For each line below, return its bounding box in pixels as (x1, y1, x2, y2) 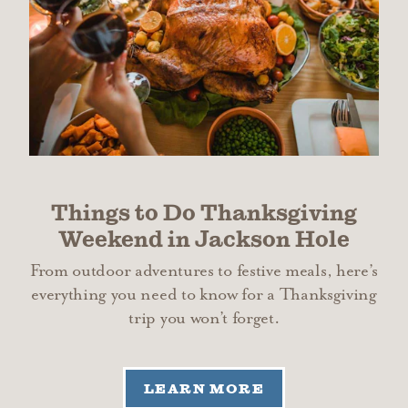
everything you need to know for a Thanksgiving (31, 285, 377, 305)
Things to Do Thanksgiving (51, 200, 357, 226)
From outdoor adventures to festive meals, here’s (29, 261, 379, 281)
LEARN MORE (143, 381, 265, 396)
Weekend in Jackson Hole (58, 227, 350, 252)
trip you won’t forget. (128, 309, 280, 329)
